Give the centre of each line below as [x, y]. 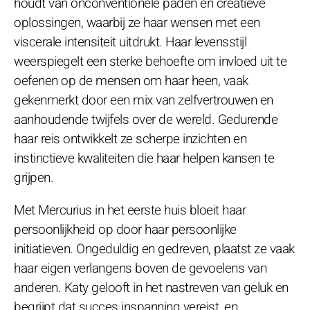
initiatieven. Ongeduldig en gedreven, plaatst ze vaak [154, 249]
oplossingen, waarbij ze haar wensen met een [137, 22]
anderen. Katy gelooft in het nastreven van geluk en [151, 288]
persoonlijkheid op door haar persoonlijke [125, 229]
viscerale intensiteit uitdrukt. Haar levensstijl [130, 42]
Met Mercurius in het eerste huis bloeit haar [130, 210]
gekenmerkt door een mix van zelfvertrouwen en [144, 100]
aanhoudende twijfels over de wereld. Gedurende [146, 119]
